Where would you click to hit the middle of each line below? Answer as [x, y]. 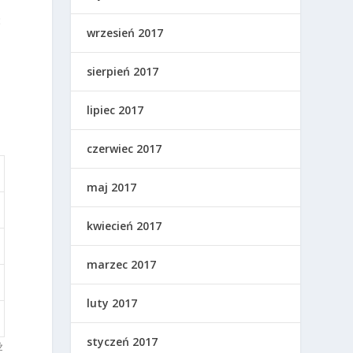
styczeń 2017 [123, 342]
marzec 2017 [122, 265]
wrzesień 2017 [125, 33]
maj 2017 [112, 188]
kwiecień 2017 [124, 226]
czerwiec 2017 [124, 149]
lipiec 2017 [115, 110]
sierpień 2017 [123, 72]
